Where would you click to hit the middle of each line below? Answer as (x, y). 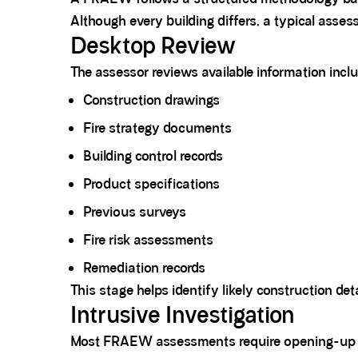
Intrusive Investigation (183, 316)
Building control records (153, 156)
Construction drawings (151, 100)
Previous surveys (135, 212)
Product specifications (151, 184)
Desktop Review (153, 46)
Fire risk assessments (148, 240)
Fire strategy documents (157, 128)
